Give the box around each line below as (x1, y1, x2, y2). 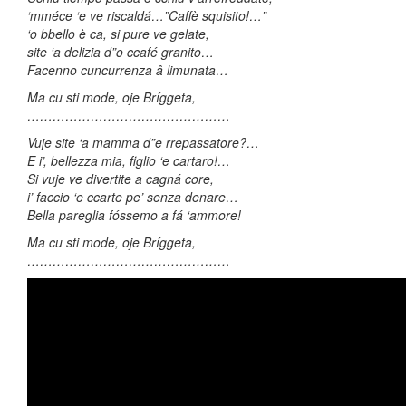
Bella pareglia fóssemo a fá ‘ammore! (27, 205, 241, 224)
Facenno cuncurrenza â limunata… (27, 60, 228, 79)
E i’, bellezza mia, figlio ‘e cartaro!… (27, 150, 230, 169)
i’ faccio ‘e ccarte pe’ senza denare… (27, 187, 238, 206)
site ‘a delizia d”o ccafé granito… (27, 42, 214, 61)
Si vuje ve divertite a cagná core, (27, 169, 214, 188)
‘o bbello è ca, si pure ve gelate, (27, 24, 209, 43)
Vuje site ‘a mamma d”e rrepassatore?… (27, 132, 259, 151)
